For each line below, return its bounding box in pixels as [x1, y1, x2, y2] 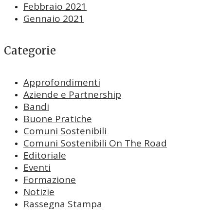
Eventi [23, 161, 51, 174]
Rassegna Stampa [23, 197, 102, 210]
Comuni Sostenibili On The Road [23, 136, 167, 149]
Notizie [23, 185, 54, 198]
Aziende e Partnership [23, 88, 121, 101]
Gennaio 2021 [23, 12, 84, 25]
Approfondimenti [23, 75, 100, 89]
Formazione [23, 173, 76, 186]
